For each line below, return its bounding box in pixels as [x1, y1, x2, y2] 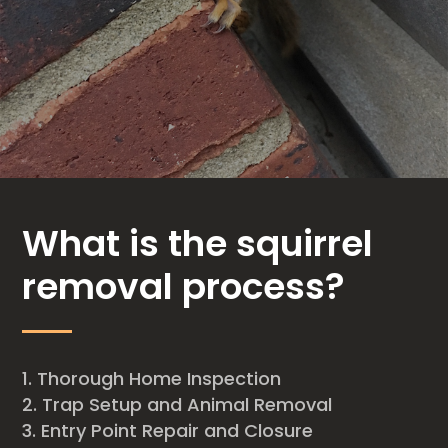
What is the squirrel [22, 218, 374, 270]
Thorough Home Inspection [37, 366, 282, 392]
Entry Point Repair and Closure [41, 418, 319, 444]
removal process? [22, 261, 346, 313]
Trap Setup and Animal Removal [42, 392, 333, 418]
